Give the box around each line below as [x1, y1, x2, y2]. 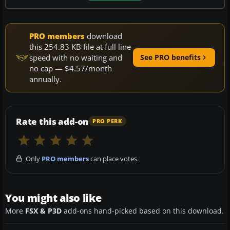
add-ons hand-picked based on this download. [62, 206, 224, 216]
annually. [29, 73, 62, 84]
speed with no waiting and [29, 52, 122, 63]
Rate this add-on [16, 115, 89, 127]
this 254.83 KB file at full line [29, 41, 131, 52]
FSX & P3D [25, 206, 62, 216]
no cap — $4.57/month [29, 63, 112, 73]
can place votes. [89, 154, 139, 163]
